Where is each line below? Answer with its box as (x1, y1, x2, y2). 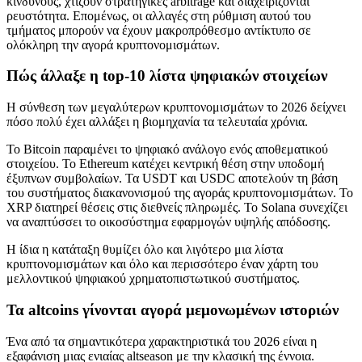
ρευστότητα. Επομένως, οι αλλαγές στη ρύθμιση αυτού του (6, 8, 311, 23)
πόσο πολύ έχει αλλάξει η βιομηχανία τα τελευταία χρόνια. (6, 115, 308, 129)
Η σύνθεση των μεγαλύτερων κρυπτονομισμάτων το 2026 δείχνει (6, 100, 346, 115)
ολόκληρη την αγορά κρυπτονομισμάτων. (6, 37, 220, 52)
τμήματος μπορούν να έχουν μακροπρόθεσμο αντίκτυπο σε (6, 23, 311, 37)
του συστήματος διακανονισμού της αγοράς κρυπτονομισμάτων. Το (6, 186, 353, 200)
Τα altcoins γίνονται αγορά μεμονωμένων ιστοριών (6, 301, 339, 318)
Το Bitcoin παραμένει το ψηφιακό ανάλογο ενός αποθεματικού (6, 142, 328, 157)
